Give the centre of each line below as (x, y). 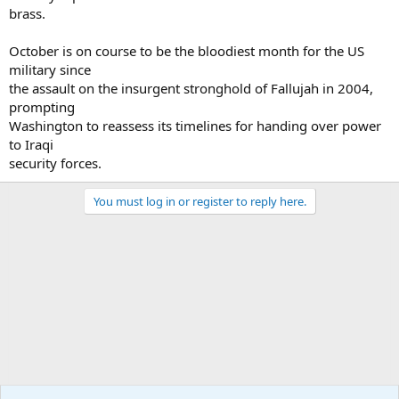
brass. (27, 13)
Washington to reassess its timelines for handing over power (195, 125)
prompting (42, 106)
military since (50, 69)
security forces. (55, 163)
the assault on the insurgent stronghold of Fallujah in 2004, (191, 88)
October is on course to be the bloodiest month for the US (187, 50)
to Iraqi (31, 144)
